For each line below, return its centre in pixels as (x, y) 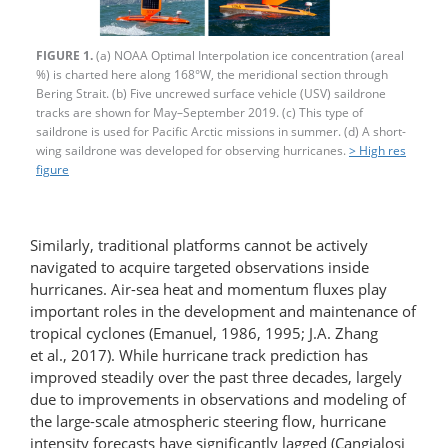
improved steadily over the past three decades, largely (216, 376)
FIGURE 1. (64, 55)
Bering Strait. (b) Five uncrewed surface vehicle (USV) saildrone (211, 93)
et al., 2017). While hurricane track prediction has (199, 354)
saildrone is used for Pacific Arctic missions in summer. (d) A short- (221, 131)
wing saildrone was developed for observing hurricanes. (192, 150)
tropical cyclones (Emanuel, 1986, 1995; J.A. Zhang (204, 332)
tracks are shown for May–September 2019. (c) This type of (199, 112)
